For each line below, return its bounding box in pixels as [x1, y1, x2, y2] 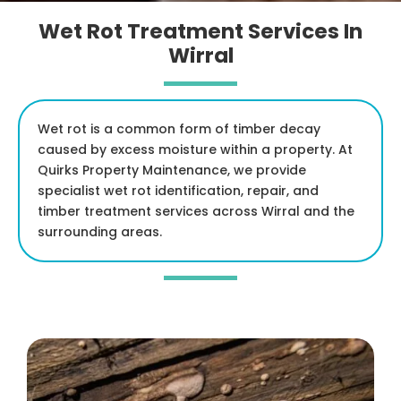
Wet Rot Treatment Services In [38, 16, 363, 46]
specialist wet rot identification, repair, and [38, 181, 319, 200]
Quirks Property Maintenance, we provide [38, 160, 306, 179]
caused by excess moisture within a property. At [38, 140, 353, 158]
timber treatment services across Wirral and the [38, 201, 354, 220]
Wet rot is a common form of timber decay [38, 119, 320, 138]
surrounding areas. [38, 222, 162, 241]
